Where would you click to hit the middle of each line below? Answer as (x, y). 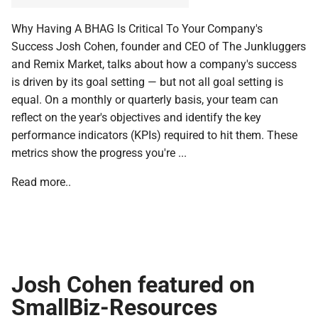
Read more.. (41, 181)
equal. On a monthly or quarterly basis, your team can (145, 99)
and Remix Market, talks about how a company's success (154, 63)
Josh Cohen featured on (133, 283)
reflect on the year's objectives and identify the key (136, 116)
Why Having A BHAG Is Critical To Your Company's (137, 28)
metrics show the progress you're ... (99, 152)
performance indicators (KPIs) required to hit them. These (154, 134)
